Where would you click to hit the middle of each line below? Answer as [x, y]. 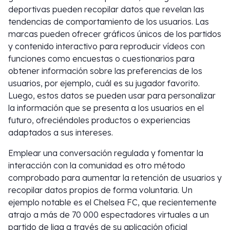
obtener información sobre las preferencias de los [105, 71]
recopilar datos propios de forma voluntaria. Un [100, 190]
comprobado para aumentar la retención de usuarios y [115, 178]
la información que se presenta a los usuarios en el [106, 108]
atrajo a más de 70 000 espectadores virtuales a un [109, 215]
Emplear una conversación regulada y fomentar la [106, 153]
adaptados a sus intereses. [61, 133]
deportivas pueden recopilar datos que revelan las [106, 9]
